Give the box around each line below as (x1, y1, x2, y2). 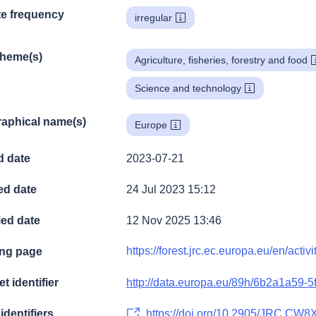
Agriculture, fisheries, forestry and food (135, 54, 308, 66)
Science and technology (135, 82, 241, 94)
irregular (135, 11, 172, 23)
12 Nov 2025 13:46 (126, 214, 221, 226)
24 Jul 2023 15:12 (126, 183, 216, 195)
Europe (135, 119, 167, 130)
